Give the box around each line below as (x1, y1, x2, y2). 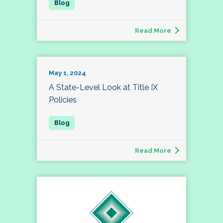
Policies (49, 95, 77, 105)
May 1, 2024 (49, 69, 86, 77)
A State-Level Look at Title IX (49, 82, 158, 92)
